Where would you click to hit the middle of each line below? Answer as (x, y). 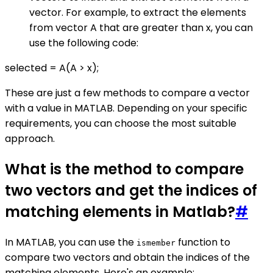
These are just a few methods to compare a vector (127, 93)
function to (203, 243)
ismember (156, 243)
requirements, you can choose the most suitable (121, 124)
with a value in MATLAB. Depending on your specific (126, 108)
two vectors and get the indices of (131, 191)
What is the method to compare (124, 169)
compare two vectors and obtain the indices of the (127, 258)
